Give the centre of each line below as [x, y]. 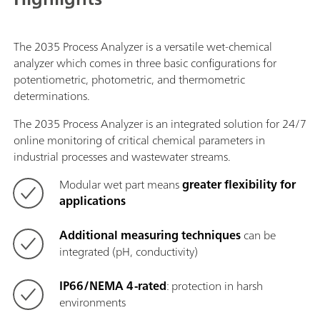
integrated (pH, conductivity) [129, 251]
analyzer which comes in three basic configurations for [145, 62]
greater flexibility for [239, 184]
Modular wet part [102, 184]
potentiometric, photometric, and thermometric [129, 79]
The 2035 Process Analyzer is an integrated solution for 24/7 [160, 123]
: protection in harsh [215, 285]
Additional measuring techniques [150, 235]
